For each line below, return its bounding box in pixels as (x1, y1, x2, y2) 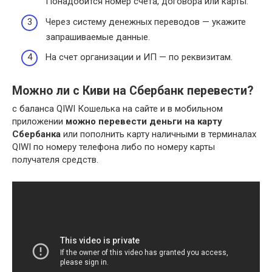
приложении (12, 116, 66, 127)
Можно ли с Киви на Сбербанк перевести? (12, 83, 253, 98)
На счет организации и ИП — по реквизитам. (46, 52, 233, 63)
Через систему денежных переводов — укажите (46, 16, 246, 27)
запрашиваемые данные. (46, 31, 150, 42)
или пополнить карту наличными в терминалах (61, 129, 256, 140)
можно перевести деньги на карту (66, 116, 222, 127)
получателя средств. (12, 154, 98, 166)
